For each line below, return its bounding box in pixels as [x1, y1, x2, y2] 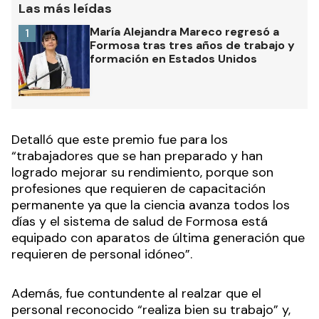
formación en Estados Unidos [90, 51, 257, 67]
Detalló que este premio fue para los [11, 131, 228, 149]
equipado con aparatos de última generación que [11, 229, 305, 247]
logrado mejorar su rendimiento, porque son [11, 164, 273, 182]
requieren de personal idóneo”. [11, 246, 196, 263]
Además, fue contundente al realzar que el [11, 285, 261, 303]
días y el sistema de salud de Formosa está [11, 213, 268, 231]
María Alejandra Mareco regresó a [90, 24, 279, 40]
